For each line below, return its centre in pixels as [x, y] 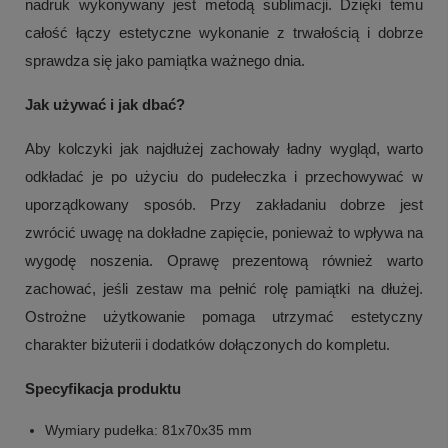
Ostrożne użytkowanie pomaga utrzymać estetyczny [224, 317]
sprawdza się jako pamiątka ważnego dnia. [165, 61]
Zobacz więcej [224, 361]
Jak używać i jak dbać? [105, 105]
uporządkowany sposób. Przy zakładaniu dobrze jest [224, 205]
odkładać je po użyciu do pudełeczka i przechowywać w [224, 177]
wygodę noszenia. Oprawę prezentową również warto [224, 261]
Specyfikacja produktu [103, 389]
